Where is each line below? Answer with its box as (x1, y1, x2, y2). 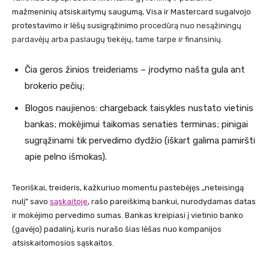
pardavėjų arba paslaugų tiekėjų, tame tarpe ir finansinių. (12, 35, 223, 44)
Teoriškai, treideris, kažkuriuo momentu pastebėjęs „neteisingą (12, 183, 244, 193)
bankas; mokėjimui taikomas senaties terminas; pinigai (25, 119, 248, 130)
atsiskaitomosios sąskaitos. (12, 238, 114, 248)
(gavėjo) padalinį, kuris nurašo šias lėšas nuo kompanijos (12, 225, 222, 234)
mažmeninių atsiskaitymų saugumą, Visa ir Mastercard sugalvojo (12, 7, 251, 17)
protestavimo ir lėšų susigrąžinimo (12, 21, 140, 31)
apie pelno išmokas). (25, 151, 107, 163)
